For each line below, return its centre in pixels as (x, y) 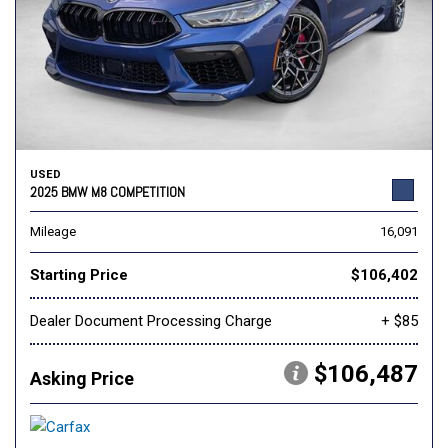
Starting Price (79, 275)
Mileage (53, 232)
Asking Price (82, 379)
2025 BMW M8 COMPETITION (107, 192)
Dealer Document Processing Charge (151, 321)
